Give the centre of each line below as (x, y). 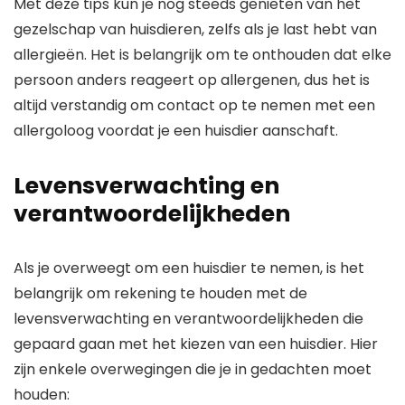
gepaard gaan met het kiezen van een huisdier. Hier (196, 344)
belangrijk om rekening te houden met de (160, 294)
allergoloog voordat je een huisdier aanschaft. (176, 131)
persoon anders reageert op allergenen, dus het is (192, 80)
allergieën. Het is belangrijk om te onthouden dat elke (202, 55)
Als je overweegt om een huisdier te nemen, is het (189, 268)
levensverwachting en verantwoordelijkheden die (188, 319)
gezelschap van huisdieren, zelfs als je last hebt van (195, 30)
